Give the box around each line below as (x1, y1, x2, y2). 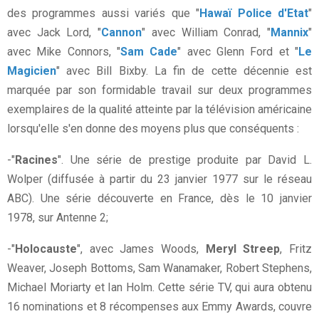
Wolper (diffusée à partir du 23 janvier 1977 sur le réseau (7, 172, 312, 187)
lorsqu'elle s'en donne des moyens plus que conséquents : (7, 122, 302, 136)
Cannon (101, 26, 142, 40)
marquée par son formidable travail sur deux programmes (7, 83, 312, 98)
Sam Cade (120, 45, 178, 59)
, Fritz (280, 242, 313, 256)
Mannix (271, 26, 309, 40)
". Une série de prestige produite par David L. (58, 153, 312, 167)
